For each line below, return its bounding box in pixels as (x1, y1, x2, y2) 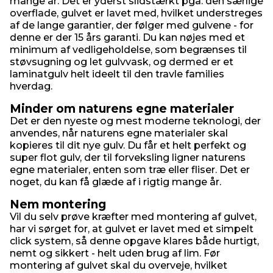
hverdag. (10, 80, 52, 93)
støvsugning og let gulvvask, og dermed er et (10, 56, 233, 68)
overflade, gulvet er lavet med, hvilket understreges (10, 7, 263, 19)
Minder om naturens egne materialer (10, 102, 234, 116)
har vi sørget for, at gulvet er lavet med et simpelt (10, 223, 253, 235)
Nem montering (10, 197, 106, 212)
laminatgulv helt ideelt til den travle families (10, 68, 224, 80)
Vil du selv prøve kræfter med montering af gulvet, (10, 211, 257, 223)
